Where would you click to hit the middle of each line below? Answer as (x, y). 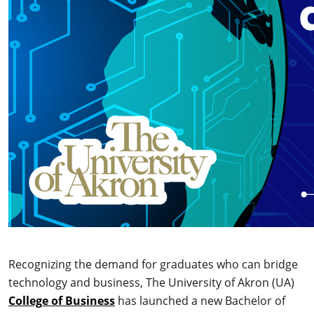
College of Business (62, 301)
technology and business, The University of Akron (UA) (151, 282)
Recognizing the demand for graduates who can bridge (153, 264)
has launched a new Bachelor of (200, 300)
